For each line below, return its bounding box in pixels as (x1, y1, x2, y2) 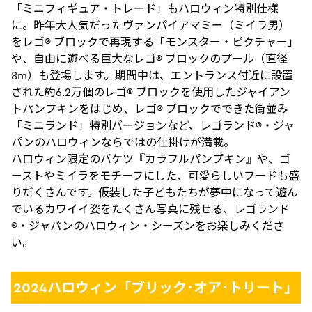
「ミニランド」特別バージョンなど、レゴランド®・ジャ (11, 118, 295, 132)
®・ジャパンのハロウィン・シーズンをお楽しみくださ (11, 218, 284, 233)
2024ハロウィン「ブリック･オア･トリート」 (13, 278, 299, 296)
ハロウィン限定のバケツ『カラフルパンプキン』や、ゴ (11, 151, 290, 166)
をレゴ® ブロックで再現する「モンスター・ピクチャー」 (11, 34, 299, 49)
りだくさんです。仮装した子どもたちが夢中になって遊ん (11, 185, 298, 199)
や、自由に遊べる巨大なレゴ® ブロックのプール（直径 (11, 51, 288, 65)
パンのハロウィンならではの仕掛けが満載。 (11, 134, 235, 149)
